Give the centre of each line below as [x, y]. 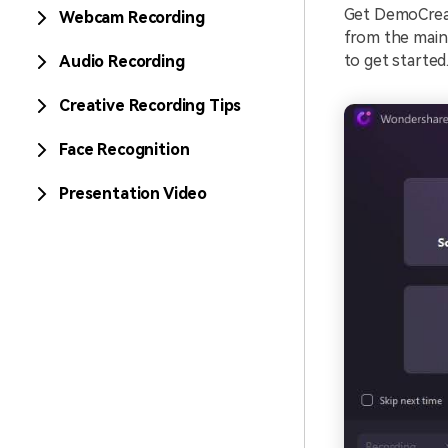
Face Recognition [124, 149]
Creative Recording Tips [150, 105]
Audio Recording [122, 61]
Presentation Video [133, 193]
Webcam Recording [132, 17]
